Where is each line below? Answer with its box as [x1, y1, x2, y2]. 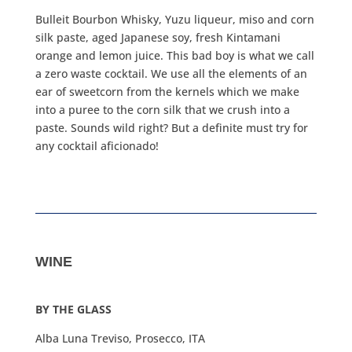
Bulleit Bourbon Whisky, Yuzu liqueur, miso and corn [35, 12, 314, 27]
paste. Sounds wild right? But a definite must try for [35, 120, 308, 136]
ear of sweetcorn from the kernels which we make [35, 84, 299, 100]
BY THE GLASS [35, 302, 115, 317]
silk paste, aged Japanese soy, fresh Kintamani [35, 30, 280, 46]
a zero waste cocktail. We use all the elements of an [35, 66, 307, 82]
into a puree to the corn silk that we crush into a [35, 102, 290, 118]
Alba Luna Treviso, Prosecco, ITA [35, 331, 205, 346]
